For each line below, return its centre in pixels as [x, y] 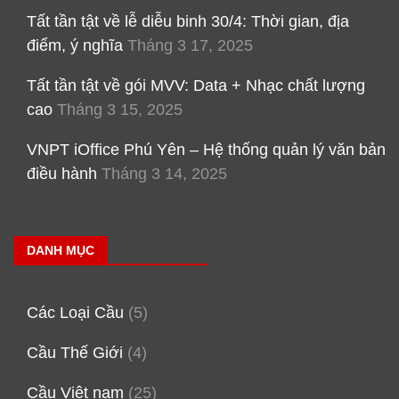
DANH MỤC [61, 251]
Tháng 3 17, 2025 [190, 46]
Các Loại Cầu [75, 313]
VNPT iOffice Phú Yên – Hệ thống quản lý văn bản [206, 150]
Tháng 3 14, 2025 [164, 174]
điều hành [62, 174]
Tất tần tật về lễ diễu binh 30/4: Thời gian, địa [188, 22]
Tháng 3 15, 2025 [120, 110]
